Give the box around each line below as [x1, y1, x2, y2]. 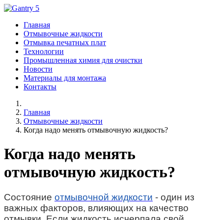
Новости [24, 65, 53, 73]
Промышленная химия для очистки [24, 56, 142, 64]
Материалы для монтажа [24, 74, 106, 82]
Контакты [24, 82, 56, 91]
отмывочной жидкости [55, 192, 153, 202]
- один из [153, 192, 194, 202]
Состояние [4, 192, 55, 202]
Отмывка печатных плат [24, 38, 106, 47]
